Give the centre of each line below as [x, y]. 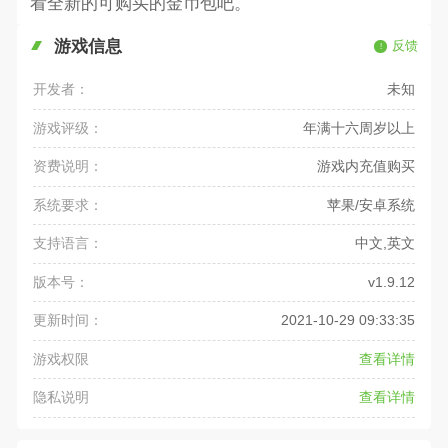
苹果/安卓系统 [370, 204]
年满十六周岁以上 [358, 127]
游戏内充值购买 [365, 166]
